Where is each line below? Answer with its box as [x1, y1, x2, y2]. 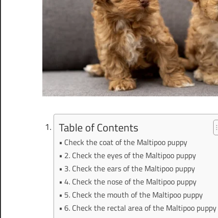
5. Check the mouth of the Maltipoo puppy [64, 189, 203, 201]
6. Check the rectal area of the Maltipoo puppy [64, 202, 217, 214]
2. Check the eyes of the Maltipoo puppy [64, 149, 196, 162]
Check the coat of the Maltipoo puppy [64, 136, 187, 148]
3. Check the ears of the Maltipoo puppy [64, 163, 195, 175]
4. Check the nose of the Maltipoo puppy [64, 176, 197, 188]
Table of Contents [58, 120, 138, 136]
